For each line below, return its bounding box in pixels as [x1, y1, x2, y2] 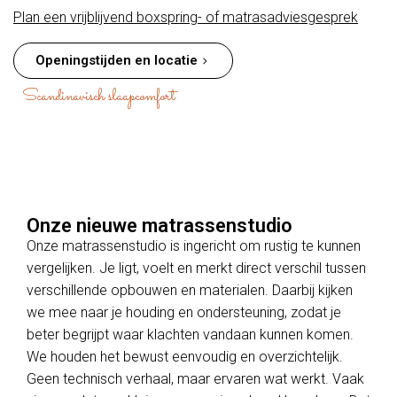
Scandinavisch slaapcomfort [22, 83, 175, 111]
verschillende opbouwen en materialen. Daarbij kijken [27, 282, 353, 300]
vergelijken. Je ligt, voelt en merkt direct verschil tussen [27, 260, 366, 277]
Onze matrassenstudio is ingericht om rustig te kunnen [27, 237, 361, 255]
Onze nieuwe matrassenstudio [27, 214, 292, 237]
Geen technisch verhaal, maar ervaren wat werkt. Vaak [27, 370, 364, 388]
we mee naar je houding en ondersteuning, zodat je [27, 304, 341, 322]
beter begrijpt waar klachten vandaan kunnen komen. [27, 326, 354, 344]
